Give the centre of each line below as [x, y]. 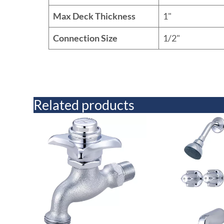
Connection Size [85, 38]
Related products [84, 104]
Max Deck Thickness [94, 16]
